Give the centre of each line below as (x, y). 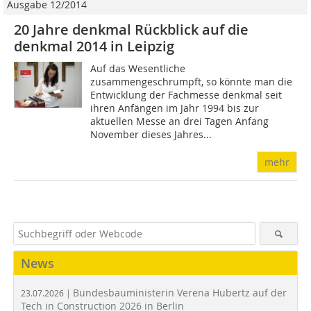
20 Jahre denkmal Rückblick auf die (131, 30)
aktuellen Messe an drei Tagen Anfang (180, 121)
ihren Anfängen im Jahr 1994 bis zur (175, 108)
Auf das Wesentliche (138, 69)
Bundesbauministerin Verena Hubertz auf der (180, 293)
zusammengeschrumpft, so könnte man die (192, 82)
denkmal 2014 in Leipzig (94, 47)
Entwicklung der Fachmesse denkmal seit (186, 95)
